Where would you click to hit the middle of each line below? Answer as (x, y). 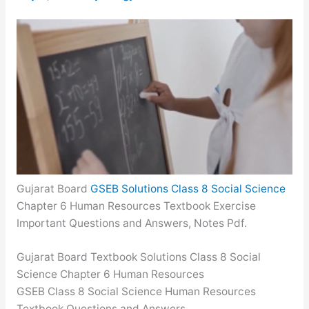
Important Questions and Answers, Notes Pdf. (131, 223)
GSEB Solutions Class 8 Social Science (188, 188)
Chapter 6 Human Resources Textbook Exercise (136, 206)
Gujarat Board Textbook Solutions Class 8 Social (138, 257)
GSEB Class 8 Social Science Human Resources (136, 292)
